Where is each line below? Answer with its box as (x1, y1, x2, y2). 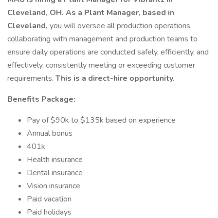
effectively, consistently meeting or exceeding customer (7, 60, 195, 71)
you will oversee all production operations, (50, 20, 192, 31)
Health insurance (27, 154, 83, 165)
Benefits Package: (7, 94, 75, 105)
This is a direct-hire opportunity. (55, 73, 175, 84)
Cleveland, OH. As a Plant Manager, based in (7, 7, 174, 18)
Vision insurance (27, 181, 80, 191)
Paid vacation (27, 194, 72, 204)
